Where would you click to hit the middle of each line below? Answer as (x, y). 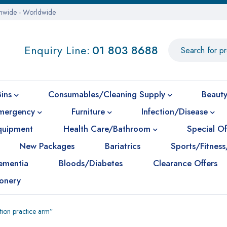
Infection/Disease (175, 111)
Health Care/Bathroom (107, 129)
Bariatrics (123, 146)
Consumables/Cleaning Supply (107, 94)
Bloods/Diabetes (91, 163)
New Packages (47, 146)
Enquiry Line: (57, 50)
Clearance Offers (185, 163)
